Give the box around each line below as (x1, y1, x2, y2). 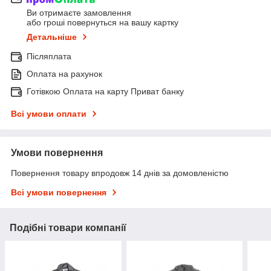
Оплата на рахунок (27, 69, 102, 79)
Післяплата (27, 51, 71, 62)
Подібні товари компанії (10, 223, 126, 233)
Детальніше (27, 32, 77, 42)
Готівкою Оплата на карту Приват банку (27, 87, 184, 97)
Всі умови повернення (11, 188, 106, 198)
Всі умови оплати (11, 109, 87, 119)
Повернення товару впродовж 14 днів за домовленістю (11, 168, 229, 178)
